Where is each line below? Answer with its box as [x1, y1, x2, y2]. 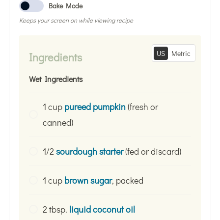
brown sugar [64, 174, 112, 186]
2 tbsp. [42, 203, 69, 215]
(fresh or [125, 100, 158, 112]
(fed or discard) [123, 145, 181, 157]
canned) [42, 116, 73, 128]
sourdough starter [55, 145, 123, 157]
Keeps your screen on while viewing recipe [19, 15, 133, 24]
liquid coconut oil [69, 203, 135, 215]
